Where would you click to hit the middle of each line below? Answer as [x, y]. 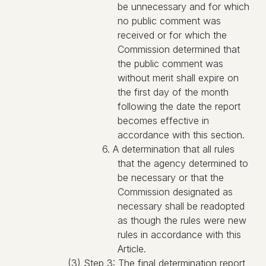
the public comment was [170, 64]
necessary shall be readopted [181, 206]
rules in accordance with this [179, 235]
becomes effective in [163, 121]
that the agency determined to [183, 163]
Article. [132, 249]
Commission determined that [179, 49]
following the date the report [179, 106]
